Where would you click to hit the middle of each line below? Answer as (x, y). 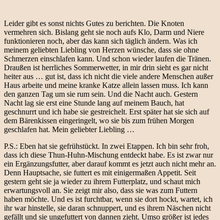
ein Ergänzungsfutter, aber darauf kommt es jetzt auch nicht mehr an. (110, 164)
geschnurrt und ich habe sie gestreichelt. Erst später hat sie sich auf (107, 111)
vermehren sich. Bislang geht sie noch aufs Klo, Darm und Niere (104, 32)
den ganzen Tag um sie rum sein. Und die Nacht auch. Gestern (101, 94)
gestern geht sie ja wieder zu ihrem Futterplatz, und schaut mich (102, 181)
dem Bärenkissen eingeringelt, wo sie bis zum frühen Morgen (99, 120)
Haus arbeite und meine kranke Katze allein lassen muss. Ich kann (106, 85)
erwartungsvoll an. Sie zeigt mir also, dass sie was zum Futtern (101, 190)
